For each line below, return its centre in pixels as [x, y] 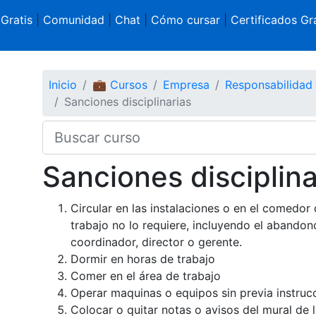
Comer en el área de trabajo [145, 275]
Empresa [186, 84]
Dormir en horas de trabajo [142, 259]
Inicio [62, 84]
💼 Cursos [120, 84]
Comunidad [73, 20]
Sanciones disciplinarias [127, 101]
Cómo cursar [185, 20]
